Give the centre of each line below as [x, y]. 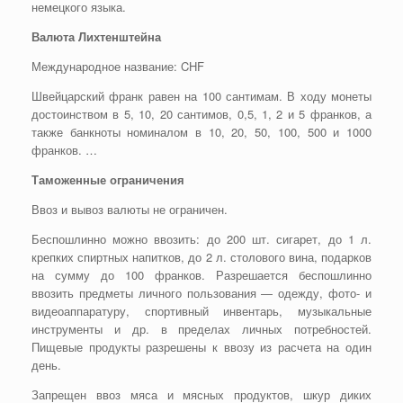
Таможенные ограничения [108, 179]
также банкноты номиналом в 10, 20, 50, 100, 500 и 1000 [201, 131]
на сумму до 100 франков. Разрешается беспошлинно [201, 274]
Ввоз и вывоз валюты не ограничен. [130, 209]
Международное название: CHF [118, 66]
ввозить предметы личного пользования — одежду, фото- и [201, 292]
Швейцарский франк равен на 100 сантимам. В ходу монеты [201, 95]
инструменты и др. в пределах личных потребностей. [201, 328]
